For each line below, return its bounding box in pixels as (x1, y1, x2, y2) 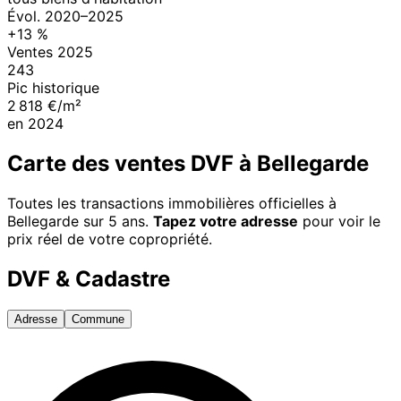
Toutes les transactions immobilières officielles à (7, 193, 337, 212)
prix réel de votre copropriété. (7, 229, 212, 248)
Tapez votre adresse (153, 211, 298, 230)
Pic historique (7, 78, 99, 97)
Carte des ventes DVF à (7, 149, 257, 176)
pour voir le (298, 211, 380, 230)
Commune (72, 312, 124, 327)
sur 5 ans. (79, 211, 153, 230)
